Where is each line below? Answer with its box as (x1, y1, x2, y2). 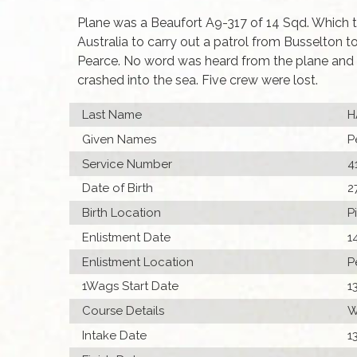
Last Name (82, 107, 143, 122)
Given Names (82, 131, 157, 147)
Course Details (82, 304, 165, 319)
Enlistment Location (82, 254, 194, 269)
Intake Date (82, 328, 147, 343)
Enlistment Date (82, 229, 171, 245)
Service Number (82, 156, 173, 171)
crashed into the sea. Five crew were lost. (77, 72, 318, 88)
